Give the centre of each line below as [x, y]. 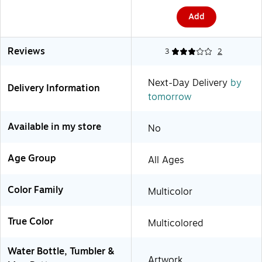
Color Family [35, 190]
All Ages [166, 160]
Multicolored [176, 223]
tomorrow [170, 97]
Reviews [26, 51]
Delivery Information [54, 88]
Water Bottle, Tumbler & [61, 251]
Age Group [32, 158]
